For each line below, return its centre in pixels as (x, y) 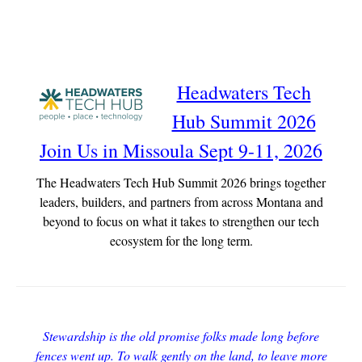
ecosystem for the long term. (181, 240)
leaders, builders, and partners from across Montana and (181, 202)
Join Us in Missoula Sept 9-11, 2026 (181, 150)
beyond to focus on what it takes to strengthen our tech (181, 221)
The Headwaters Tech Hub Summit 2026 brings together (181, 182)
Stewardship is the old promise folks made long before (181, 336)
